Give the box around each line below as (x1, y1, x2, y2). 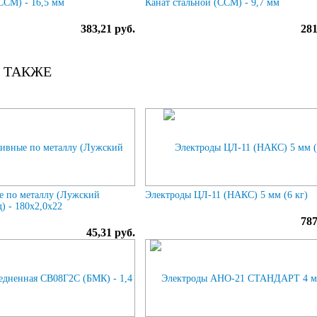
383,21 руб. (81, 22, 136, 35)
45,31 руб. (86, 226, 136, 238)
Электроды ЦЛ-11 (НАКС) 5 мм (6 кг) (145, 189, 309, 200)
